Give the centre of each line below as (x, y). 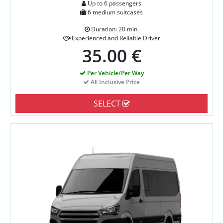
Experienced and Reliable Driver (115, 38)
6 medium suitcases (114, 12)
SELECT (108, 103)
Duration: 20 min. (114, 29)
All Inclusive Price (114, 82)
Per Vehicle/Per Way (114, 73)
